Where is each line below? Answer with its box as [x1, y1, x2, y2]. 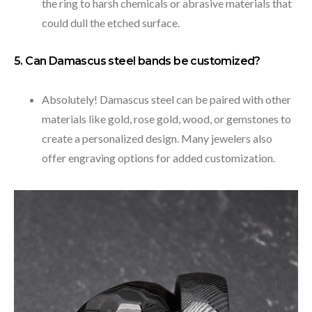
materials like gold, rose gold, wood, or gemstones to [42, 112, 291, 125]
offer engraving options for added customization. [42, 151, 275, 164]
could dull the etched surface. [42, 16, 180, 29]
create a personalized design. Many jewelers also [42, 132, 272, 145]
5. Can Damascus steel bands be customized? [14, 54, 260, 68]
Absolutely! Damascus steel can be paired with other [42, 93, 291, 106]
